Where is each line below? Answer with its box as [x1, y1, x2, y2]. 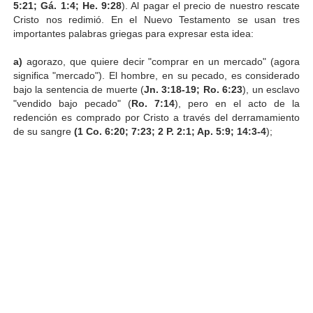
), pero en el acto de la [175, 97, 300, 109]
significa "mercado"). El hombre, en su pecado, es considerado [13, 69, 300, 81]
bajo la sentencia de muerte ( [13, 83, 144, 95]
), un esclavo [242, 83, 300, 95]
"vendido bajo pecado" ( [13, 97, 131, 109]
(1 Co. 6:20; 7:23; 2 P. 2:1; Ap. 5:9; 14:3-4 [73, 125, 266, 137]
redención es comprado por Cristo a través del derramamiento [13, 111, 300, 123]
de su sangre [13, 125, 74, 137]
